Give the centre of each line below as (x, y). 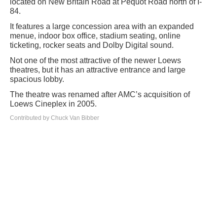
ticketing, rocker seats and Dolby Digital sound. (92, 45)
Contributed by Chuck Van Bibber (55, 118)
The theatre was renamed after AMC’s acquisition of (100, 94)
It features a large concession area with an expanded (102, 26)
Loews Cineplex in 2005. (53, 104)
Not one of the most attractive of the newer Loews (95, 60)
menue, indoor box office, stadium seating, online (95, 36)
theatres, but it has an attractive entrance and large (98, 70)
